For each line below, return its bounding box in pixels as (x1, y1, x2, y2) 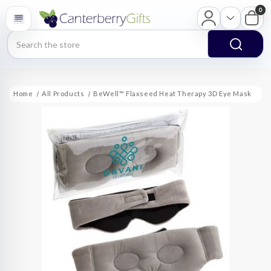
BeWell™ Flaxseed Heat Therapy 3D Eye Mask (93, 90, 252, 98)
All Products (42, 90, 85, 98)
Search (8, 31, 36, 42)
